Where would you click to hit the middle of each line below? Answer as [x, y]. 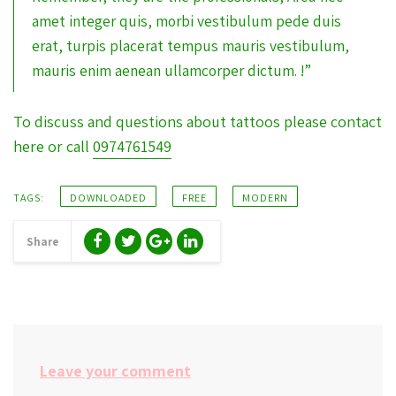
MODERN [265, 198]
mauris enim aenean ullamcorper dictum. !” [171, 70]
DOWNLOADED [108, 198]
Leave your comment [115, 371]
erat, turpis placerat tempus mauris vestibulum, [190, 46]
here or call [53, 146]
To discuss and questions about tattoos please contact [198, 122]
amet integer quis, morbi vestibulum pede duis [187, 21]
